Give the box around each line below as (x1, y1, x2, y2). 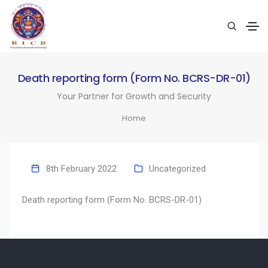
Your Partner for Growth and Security (57, 90, 211, 102)
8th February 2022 (46, 163, 117, 175)
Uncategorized (149, 163, 206, 175)
